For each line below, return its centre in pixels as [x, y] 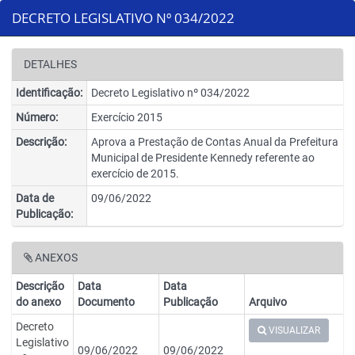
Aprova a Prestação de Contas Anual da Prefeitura [215, 142]
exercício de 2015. [135, 174]
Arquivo [268, 302]
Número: [37, 117]
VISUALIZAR [293, 330]
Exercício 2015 [127, 117]
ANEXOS [55, 258]
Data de [35, 198]
